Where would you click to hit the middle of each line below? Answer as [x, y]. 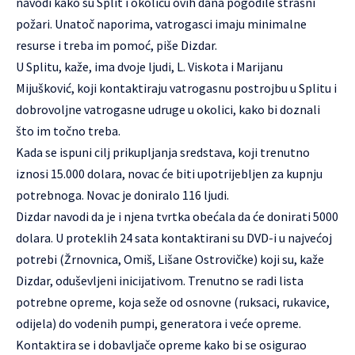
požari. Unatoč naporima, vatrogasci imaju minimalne [161, 24]
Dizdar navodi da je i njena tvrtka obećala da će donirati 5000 [177, 216]
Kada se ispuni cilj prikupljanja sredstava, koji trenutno [163, 152]
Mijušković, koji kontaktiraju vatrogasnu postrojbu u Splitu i [176, 88]
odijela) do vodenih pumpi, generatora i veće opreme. [158, 323]
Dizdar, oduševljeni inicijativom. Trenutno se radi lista [160, 281]
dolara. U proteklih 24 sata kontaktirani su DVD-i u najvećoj [174, 238]
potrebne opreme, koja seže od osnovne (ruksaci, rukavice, [173, 302]
